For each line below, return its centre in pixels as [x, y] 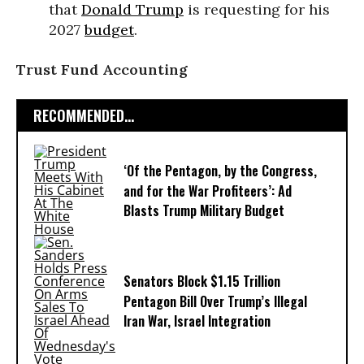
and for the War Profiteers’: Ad [208, 191]
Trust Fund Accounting [102, 69]
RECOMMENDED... [84, 115]
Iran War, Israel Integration [197, 321]
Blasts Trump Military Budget [204, 211]
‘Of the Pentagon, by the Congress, [220, 171]
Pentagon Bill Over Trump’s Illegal [215, 302]
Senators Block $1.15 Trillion [202, 282]
